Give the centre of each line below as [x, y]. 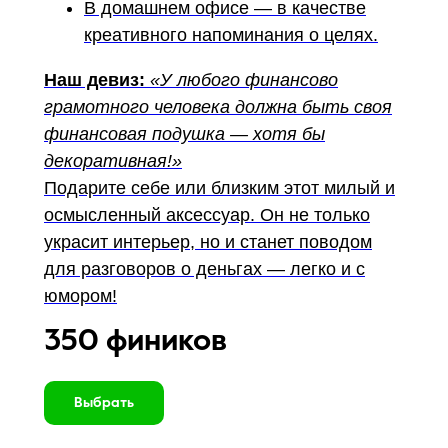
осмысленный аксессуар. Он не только [207, 215]
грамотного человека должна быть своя [218, 107]
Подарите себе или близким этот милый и [219, 188]
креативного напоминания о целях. [231, 35]
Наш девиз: [94, 80]
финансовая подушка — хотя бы [184, 134]
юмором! [80, 296]
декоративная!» [113, 161]
